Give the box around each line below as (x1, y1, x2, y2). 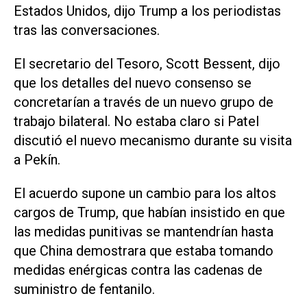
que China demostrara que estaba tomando (14, 242, 273, 259)
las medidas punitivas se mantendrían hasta (14, 223, 273, 240)
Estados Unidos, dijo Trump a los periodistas (14, 3, 281, 20)
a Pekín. (14, 151, 60, 169)
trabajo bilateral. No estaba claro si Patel (14, 113, 259, 130)
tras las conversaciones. (14, 22, 160, 39)
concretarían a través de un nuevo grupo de (14, 94, 273, 111)
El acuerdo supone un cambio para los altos (14, 184, 276, 201)
